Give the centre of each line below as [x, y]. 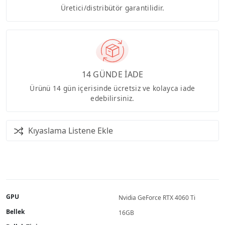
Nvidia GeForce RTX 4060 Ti [157, 197]
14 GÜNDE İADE [113, 74]
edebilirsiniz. [113, 98]
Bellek [15, 211]
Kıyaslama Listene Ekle [71, 130]
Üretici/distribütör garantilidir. [113, 8]
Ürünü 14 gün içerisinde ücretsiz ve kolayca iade [113, 88]
